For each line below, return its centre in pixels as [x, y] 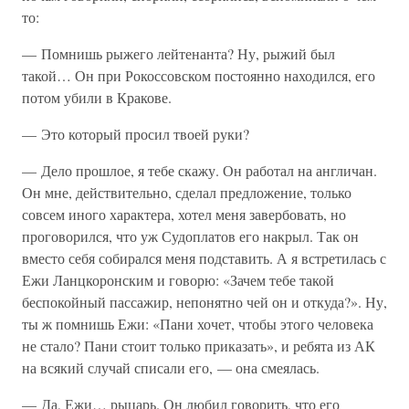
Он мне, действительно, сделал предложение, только [187, 192]
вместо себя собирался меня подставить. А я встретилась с [204, 258]
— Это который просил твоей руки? [136, 134]
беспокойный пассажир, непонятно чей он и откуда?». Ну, [204, 302]
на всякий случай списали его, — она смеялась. [171, 367]
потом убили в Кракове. [97, 97]
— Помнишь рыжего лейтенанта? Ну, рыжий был [178, 53]
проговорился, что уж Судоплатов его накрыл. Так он [190, 236]
